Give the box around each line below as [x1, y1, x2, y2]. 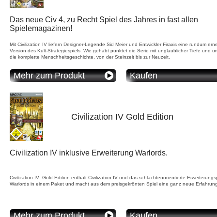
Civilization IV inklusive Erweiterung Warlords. [10, 148, 168, 157]
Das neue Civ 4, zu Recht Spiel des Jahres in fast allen [10, 15, 198, 24]
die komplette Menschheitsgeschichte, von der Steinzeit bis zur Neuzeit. [10, 54, 170, 60]
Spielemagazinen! [10, 24, 72, 32]
